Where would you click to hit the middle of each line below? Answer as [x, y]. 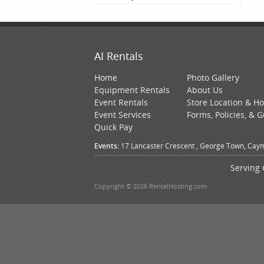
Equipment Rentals [132, 90]
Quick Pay [113, 127]
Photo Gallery [213, 77]
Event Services [123, 115]
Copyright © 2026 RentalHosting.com [151, 186]
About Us [205, 90]
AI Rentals [119, 56]
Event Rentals [121, 102]
